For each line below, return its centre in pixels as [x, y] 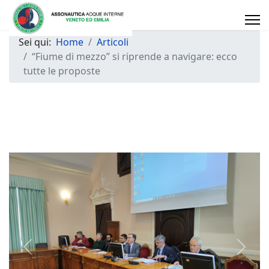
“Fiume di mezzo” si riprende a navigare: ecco [134, 56]
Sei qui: [37, 42]
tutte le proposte [62, 71]
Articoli [113, 42]
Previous [47, 253]
